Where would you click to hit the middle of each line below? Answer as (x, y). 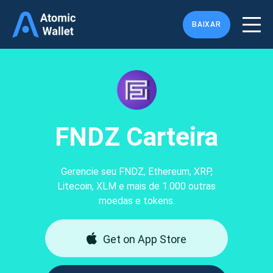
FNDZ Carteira (136, 137)
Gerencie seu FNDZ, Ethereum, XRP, (136, 172)
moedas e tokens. (136, 201)
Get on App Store (145, 239)
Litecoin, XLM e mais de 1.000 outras (136, 186)
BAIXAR (206, 24)
